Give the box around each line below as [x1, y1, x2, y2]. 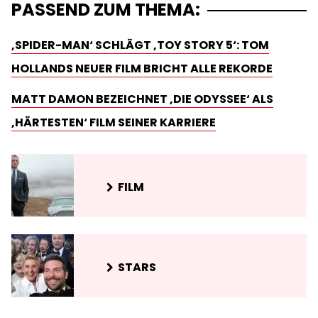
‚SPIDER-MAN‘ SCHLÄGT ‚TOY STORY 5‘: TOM [11, 36, 269, 53]
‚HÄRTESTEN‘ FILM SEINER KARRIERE [11, 114, 216, 131]
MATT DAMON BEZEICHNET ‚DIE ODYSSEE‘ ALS [11, 90, 273, 107]
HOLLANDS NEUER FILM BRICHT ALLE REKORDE [11, 60, 273, 77]
